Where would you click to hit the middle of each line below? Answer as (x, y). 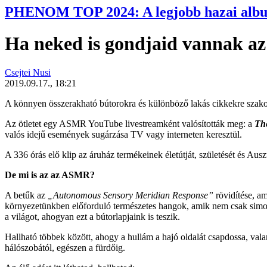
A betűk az (26, 195)
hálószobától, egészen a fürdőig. (65, 248)
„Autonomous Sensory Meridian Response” (131, 195)
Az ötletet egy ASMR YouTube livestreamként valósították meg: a (130, 124)
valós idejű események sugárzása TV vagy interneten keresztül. (123, 135)
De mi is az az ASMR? (50, 175)
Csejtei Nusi (28, 73)
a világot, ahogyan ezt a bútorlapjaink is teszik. (92, 217)
